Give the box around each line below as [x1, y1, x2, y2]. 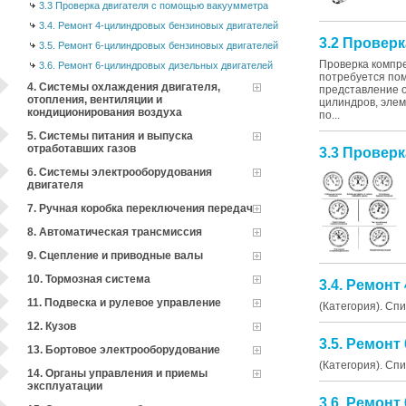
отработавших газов [27, 142, 136, 155]
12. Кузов [27, 320, 76, 333]
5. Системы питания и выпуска [27, 130, 193, 142]
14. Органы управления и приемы [27, 367, 208, 380]
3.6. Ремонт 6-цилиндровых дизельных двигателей [39, 60, 273, 71]
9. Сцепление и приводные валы [27, 249, 203, 262]
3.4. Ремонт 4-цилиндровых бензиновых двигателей [39, 20, 278, 31]
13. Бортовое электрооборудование [27, 343, 220, 356]
